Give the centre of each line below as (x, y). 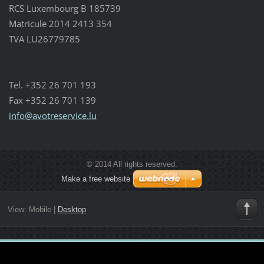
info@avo (28, 115)
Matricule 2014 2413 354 (60, 23)
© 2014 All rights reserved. (132, 164)
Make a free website (96, 179)
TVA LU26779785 (44, 39)
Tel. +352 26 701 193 (52, 85)
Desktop (72, 210)
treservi (62, 115)
